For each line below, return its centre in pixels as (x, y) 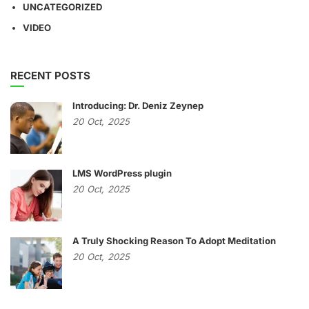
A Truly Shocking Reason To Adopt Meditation (174, 241)
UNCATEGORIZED (62, 7)
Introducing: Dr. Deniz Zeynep (138, 106)
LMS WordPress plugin (122, 173)
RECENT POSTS (50, 76)
